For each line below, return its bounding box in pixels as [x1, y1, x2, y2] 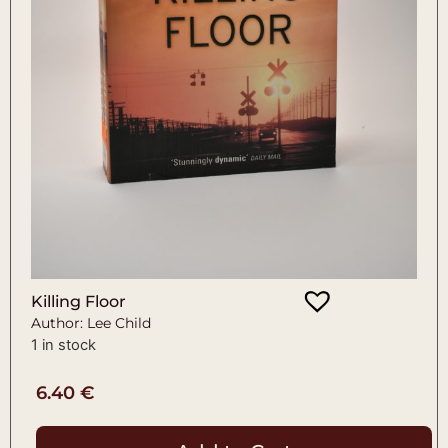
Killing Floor [31, 291, 126, 311]
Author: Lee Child [31, 313, 151, 332]
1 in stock [31, 335, 96, 354]
